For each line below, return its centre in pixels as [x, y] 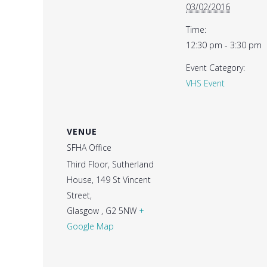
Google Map [90, 226]
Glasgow [84, 211]
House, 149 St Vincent [109, 180]
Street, [79, 195]
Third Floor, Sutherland [110, 164]
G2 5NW [121, 211]
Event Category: [215, 68]
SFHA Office [89, 148]
